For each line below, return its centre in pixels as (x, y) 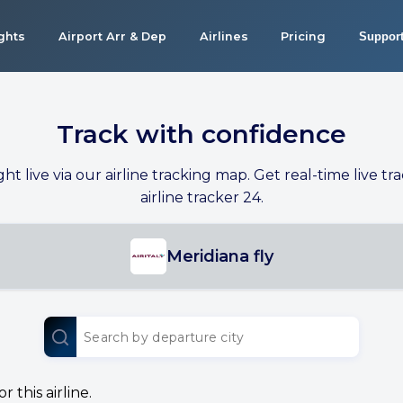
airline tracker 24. (201, 197)
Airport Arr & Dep (112, 36)
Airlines (224, 36)
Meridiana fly (219, 256)
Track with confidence (201, 134)
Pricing (304, 36)
